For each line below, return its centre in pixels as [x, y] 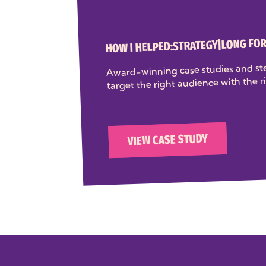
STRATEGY [195, 46]
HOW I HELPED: [139, 48]
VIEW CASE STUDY [168, 140]
